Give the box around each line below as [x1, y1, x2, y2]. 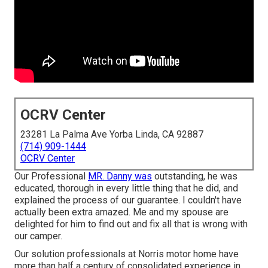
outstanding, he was [152, 170, 237, 182]
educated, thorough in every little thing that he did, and [14, 182, 238, 194]
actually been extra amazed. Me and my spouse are [14, 206, 229, 218]
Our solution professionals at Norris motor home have [14, 248, 239, 260]
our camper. [14, 230, 62, 242]
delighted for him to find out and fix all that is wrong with [14, 218, 248, 230]
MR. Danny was [88, 170, 152, 182]
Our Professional [14, 170, 88, 182]
